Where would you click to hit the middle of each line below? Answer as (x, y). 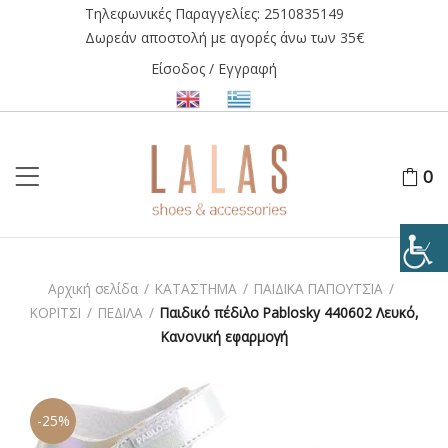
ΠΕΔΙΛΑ (120, 312)
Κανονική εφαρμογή (224, 336)
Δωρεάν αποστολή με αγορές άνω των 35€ (224, 37)
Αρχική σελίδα (93, 288)
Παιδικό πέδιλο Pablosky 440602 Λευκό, (289, 312)
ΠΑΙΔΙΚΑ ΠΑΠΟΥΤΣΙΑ (318, 288)
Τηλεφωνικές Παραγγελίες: (174, 13)
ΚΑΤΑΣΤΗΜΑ (196, 288)
